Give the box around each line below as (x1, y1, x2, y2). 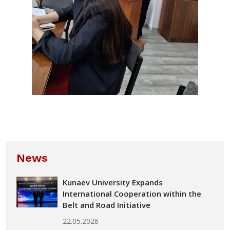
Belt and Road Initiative (63, 199, 150, 210)
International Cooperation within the (63, 188, 201, 199)
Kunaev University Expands (63, 177, 163, 187)
